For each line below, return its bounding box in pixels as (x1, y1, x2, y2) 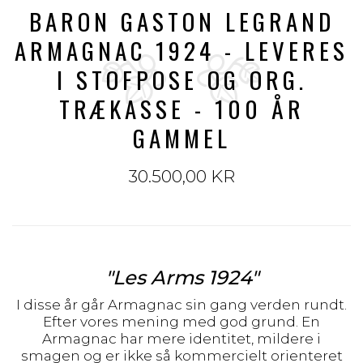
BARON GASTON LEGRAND (28, 3, 335, 38)
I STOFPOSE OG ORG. (56, 62, 307, 96)
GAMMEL (132, 120, 231, 155)
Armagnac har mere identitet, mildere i (42, 331, 321, 347)
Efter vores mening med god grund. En (43, 314, 320, 330)
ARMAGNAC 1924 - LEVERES (15, 32, 348, 67)
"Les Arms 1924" (105, 266, 258, 289)
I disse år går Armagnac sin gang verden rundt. (16, 297, 347, 313)
